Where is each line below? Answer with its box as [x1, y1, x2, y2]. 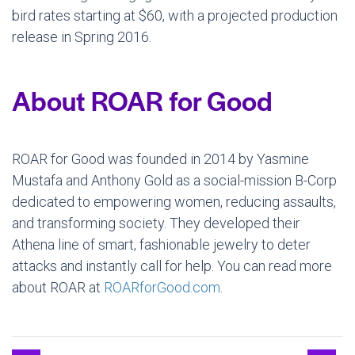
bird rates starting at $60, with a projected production [12, 6, 338, 24]
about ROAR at [12, 278, 104, 296]
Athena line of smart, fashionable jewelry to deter [12, 235, 311, 253]
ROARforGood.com [104, 278, 220, 296]
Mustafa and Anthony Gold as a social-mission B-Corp [12, 171, 337, 189]
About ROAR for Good [12, 80, 273, 119]
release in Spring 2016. [12, 28, 151, 45]
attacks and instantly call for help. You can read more [12, 257, 332, 274]
